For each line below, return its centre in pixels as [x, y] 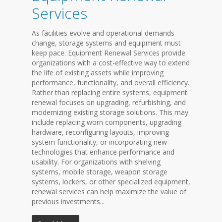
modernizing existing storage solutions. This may [110, 112]
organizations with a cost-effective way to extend [111, 63]
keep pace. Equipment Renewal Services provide [109, 53]
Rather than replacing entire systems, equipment [110, 92]
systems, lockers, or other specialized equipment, [111, 182]
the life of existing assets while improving [98, 73]
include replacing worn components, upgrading [107, 122]
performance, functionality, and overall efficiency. [111, 83]
